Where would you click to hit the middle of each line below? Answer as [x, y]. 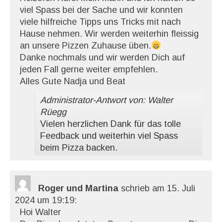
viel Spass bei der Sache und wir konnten [101, 10]
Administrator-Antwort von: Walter [107, 100]
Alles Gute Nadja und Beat [73, 81]
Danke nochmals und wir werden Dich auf [102, 57]
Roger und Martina [80, 188]
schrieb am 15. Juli [158, 188]
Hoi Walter [40, 212]
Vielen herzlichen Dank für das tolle [111, 124]
